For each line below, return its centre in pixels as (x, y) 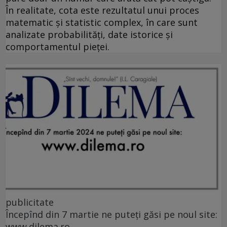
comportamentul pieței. (58, 47)
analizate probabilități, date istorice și (89, 35)
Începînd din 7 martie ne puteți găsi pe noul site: (111, 214)
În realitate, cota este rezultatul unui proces (102, 10)
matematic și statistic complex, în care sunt (102, 23)
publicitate (30, 202)
